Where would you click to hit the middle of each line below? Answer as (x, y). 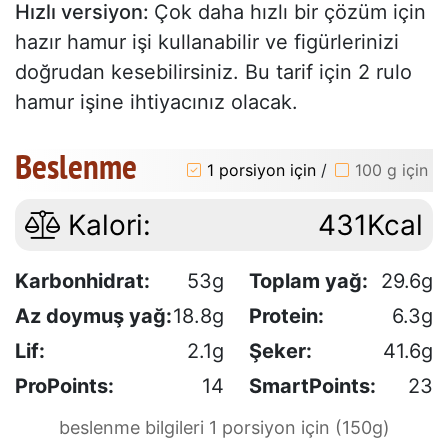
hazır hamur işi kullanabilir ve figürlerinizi (207, 41)
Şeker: (280, 350)
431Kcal (370, 224)
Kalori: (105, 224)
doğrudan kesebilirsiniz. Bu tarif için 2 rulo (213, 71)
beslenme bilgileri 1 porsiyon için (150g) (224, 427)
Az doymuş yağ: (93, 315)
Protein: (286, 315)
